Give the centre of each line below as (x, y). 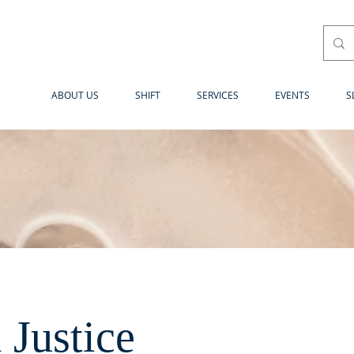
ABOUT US (75, 95)
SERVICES (218, 95)
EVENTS (292, 95)
